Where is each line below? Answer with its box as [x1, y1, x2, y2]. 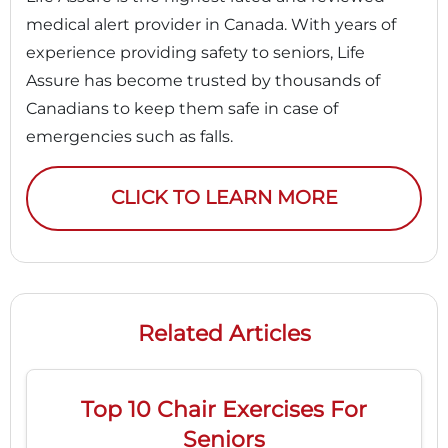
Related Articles [137, 319, 311, 347]
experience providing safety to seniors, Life [26, 42, 365, 62]
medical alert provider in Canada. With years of [26, 14, 396, 34]
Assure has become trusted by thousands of [26, 70, 380, 90]
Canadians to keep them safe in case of [26, 98, 338, 118]
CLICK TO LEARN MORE [110, 186, 338, 210]
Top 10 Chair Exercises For [81, 395, 367, 423]
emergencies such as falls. [26, 126, 233, 146]
